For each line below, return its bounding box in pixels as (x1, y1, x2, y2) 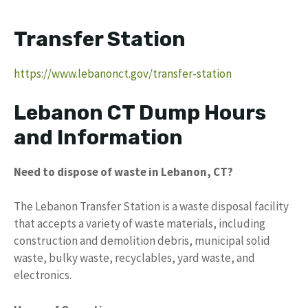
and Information (14, 124, 183, 150)
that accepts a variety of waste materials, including (14, 216, 265, 231)
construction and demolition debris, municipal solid (14, 233, 270, 248)
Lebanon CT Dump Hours (14, 100, 266, 125)
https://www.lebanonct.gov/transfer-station (14, 66, 232, 81)
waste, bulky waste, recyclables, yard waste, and (14, 250, 255, 265)
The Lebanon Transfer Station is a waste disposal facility (14, 199, 289, 214)
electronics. (14, 267, 71, 283)
